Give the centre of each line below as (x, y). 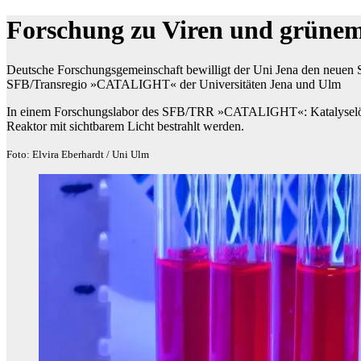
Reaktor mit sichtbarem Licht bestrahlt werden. (125, 126)
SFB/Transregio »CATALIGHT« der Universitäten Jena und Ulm (174, 84)
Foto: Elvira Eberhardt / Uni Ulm (78, 154)
